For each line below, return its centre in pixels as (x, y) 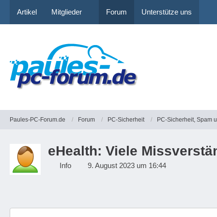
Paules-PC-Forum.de (38, 119)
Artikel (27, 12)
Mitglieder (67, 12)
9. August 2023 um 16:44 (127, 165)
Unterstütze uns (167, 12)
